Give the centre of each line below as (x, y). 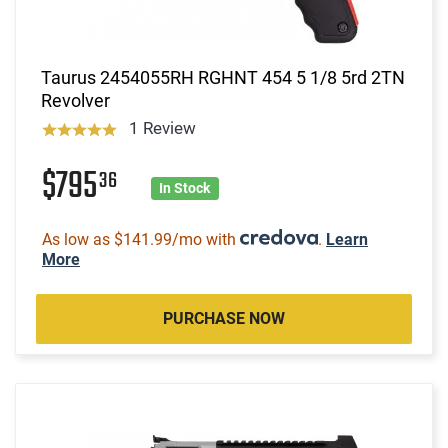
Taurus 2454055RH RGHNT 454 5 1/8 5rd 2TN (223, 77)
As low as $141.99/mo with (141, 239)
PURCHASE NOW (224, 318)
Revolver (75, 100)
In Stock (185, 187)
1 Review (162, 127)
